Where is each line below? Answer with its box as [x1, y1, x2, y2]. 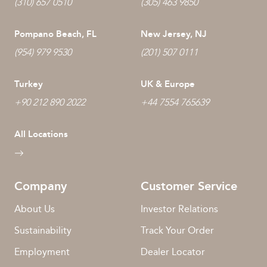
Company [14, 178, 67, 193]
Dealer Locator [141, 246, 205, 257]
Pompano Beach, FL [14, 28, 97, 39]
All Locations [14, 128, 68, 139]
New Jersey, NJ [141, 28, 207, 39]
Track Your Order [141, 224, 214, 236]
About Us [14, 203, 55, 215]
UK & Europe [141, 78, 195, 89]
